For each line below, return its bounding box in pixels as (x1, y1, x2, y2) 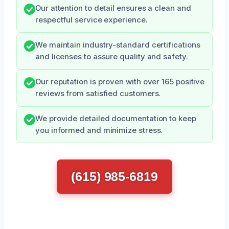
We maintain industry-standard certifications (35, 40, 200, 50)
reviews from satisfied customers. (35, 88, 161, 98)
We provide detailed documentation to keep (35, 113, 196, 123)
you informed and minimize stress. (35, 125, 163, 135)
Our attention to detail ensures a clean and (35, 3, 191, 13)
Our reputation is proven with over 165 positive (35, 77, 205, 86)
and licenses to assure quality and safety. (35, 52, 188, 61)
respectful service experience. (35, 15, 148, 25)
